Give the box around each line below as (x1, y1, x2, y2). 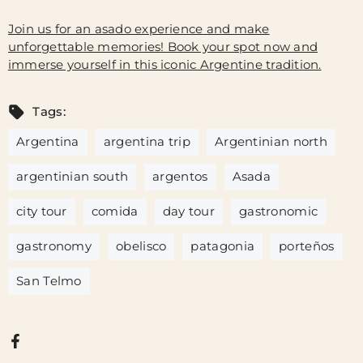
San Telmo (16, 273, 82, 289)
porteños (279, 238, 335, 254)
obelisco (116, 238, 167, 254)
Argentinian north (214, 134, 328, 150)
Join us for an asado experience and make (8, 21, 270, 36)
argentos (152, 169, 208, 185)
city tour (16, 203, 67, 220)
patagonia (190, 238, 255, 254)
